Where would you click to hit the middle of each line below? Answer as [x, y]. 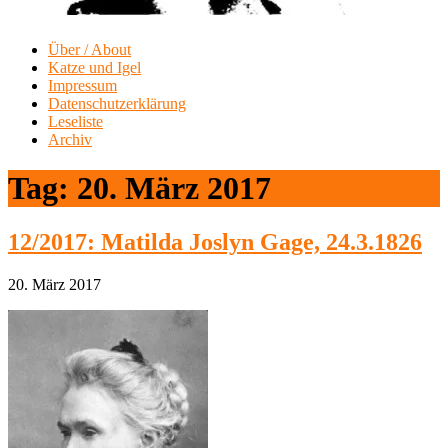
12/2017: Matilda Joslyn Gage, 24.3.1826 [215, 241]
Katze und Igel [94, 67]
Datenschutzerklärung [117, 103]
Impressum [82, 85]
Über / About [89, 49]
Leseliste [75, 121]
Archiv [70, 139]
